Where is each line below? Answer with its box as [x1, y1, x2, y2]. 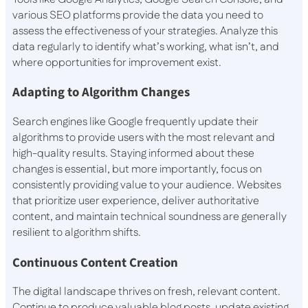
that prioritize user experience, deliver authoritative [12, 193, 259, 209]
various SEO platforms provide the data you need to [12, 7, 263, 23]
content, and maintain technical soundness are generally [12, 209, 287, 225]
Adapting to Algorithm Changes [12, 83, 190, 102]
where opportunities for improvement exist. [12, 54, 221, 71]
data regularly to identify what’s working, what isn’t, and [12, 38, 279, 55]
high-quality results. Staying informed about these [12, 146, 254, 162]
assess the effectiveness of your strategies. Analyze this [12, 23, 278, 39]
